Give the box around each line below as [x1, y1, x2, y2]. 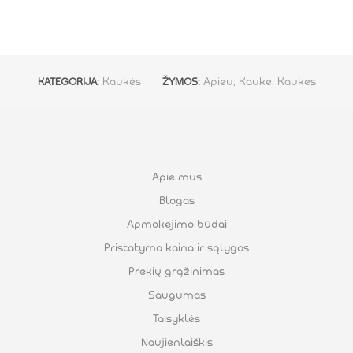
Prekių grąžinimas [128, 265, 225, 278]
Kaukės [102, 75, 141, 88]
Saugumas [147, 288, 206, 302]
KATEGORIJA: [37, 76, 102, 88]
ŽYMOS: [162, 76, 203, 88]
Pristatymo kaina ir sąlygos [104, 241, 249, 255]
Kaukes [277, 75, 316, 88]
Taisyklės [153, 312, 200, 325]
